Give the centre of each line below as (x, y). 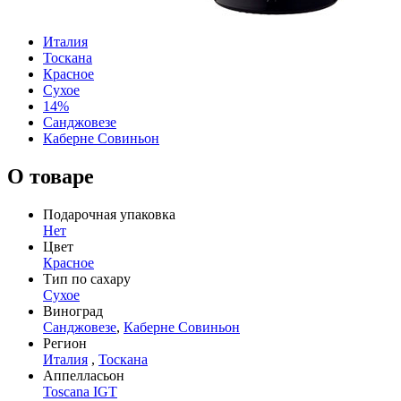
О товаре (51, 176)
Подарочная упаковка (109, 214)
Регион (65, 343)
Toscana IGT (80, 391)
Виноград (73, 311)
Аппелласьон (84, 375)
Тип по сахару (87, 278)
